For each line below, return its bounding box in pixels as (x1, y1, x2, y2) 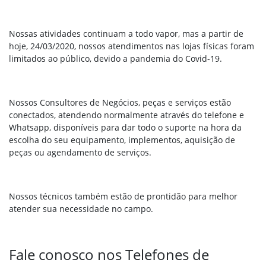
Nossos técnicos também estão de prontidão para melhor (9, 191, 237, 202)
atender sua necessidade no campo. (9, 203, 153, 215)
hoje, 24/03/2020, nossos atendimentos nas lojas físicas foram (9, 40, 254, 52)
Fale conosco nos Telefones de (9, 245, 209, 265)
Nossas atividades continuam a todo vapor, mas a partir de (9, 28, 243, 40)
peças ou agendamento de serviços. (9, 147, 154, 159)
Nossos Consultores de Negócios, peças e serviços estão (9, 97, 231, 109)
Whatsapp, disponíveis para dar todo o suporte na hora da (9, 122, 242, 134)
